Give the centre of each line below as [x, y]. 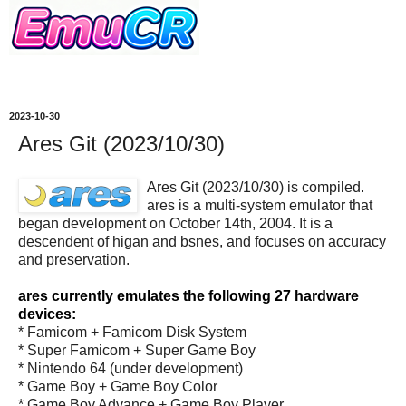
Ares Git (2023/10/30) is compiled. [256, 187]
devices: [47, 314]
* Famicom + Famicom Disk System [132, 332]
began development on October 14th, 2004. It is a [175, 223]
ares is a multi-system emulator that [260, 205]
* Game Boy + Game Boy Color [118, 386]
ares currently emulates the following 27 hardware [188, 295]
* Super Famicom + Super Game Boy [137, 350]
